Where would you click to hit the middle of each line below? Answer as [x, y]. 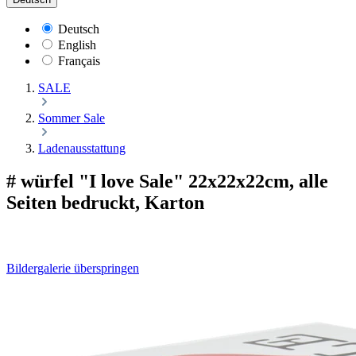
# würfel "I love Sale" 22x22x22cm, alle [167, 182]
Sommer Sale [72, 118]
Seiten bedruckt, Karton [105, 203]
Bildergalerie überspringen [73, 269]
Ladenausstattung [82, 148]
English [77, 44]
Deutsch [79, 29]
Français [79, 60]
